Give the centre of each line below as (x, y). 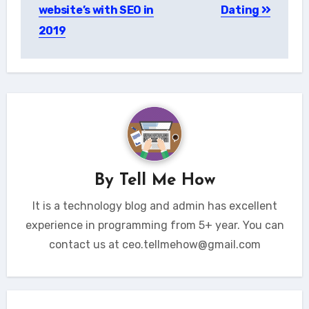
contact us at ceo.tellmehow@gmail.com (154, 244)
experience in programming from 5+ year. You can (154, 225)
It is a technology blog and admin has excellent (154, 206)
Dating (241, 10)
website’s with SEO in (96, 10)
